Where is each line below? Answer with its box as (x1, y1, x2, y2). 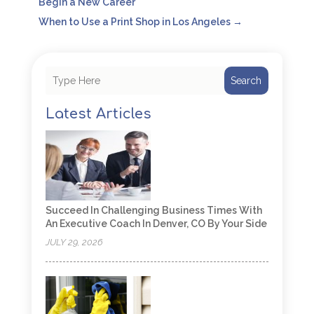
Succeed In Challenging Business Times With (45, 205, 262, 217)
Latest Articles (45, 106, 151, 123)
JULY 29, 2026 (45, 237, 103, 248)
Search (231, 75, 262, 87)
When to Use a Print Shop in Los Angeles (38, 16, 231, 28)
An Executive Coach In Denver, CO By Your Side (45, 218, 267, 230)
